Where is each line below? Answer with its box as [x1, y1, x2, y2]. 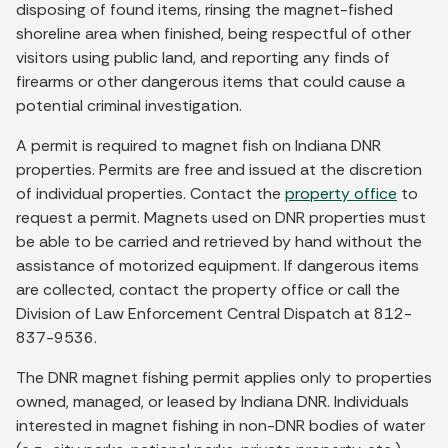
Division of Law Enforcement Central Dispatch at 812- [16, 302, 412, 324]
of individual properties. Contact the [16, 182, 285, 204]
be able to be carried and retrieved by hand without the [16, 230, 422, 252]
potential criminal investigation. [16, 94, 242, 116]
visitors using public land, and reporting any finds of [16, 46, 390, 68]
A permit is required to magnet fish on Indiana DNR [16, 134, 381, 156]
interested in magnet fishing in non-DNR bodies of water [16, 414, 425, 436]
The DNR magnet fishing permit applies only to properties [16, 366, 432, 388]
